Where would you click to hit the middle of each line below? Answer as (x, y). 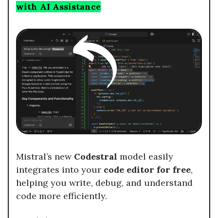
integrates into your (60, 170)
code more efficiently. (62, 196)
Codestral (96, 157)
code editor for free (147, 170)
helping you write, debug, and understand (104, 183)
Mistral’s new (45, 157)
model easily (145, 157)
